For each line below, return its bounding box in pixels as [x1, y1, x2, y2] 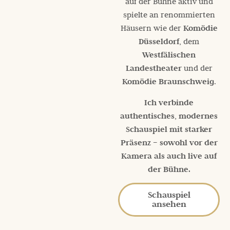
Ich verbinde [144, 97, 194, 107]
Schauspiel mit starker [126, 123, 213, 134]
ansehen [151, 199, 186, 210]
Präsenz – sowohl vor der [120, 137, 218, 147]
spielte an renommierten [123, 9, 215, 20]
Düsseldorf [139, 36, 180, 47]
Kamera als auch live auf [121, 150, 217, 161]
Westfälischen [142, 49, 196, 60]
